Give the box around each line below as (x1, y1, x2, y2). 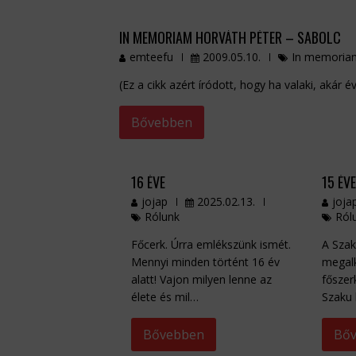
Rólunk (144, 209, 180, 225)
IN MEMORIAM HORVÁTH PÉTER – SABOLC (118, 27, 341, 48)
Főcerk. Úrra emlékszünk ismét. (130, 237, 291, 253)
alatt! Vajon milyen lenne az (130, 272, 272, 288)
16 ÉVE (130, 172, 165, 193)
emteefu (129, 49, 173, 65)
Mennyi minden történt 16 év (130, 254, 280, 270)
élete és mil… (130, 289, 199, 305)
